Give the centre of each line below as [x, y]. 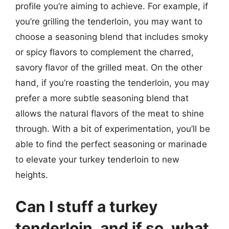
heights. [32, 175]
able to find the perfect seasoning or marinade [111, 144]
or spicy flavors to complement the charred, [105, 52]
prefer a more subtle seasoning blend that [102, 98]
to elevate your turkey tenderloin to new [97, 159]
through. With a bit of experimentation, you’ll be [113, 129]
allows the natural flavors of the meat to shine [110, 113]
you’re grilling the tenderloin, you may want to [109, 21]
